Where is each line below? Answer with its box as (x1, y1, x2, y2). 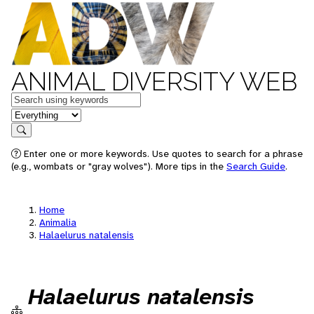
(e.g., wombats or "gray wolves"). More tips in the (11, 160, 226, 172)
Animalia (39, 216, 76, 228)
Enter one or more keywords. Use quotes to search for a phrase (21, 147, 303, 160)
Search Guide (226, 160, 285, 172)
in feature (11, 107, 57, 121)
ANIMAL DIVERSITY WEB (11, 67, 297, 96)
